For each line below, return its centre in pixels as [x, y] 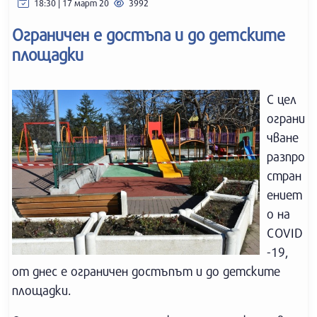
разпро [286, 156]
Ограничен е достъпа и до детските [149, 35]
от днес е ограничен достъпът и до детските [146, 271]
